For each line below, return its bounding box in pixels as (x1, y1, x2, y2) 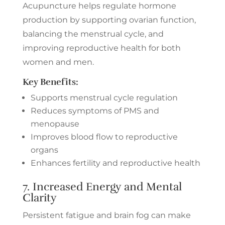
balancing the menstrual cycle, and (22, 29, 164, 39)
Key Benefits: (22, 76, 78, 87)
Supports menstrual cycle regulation (30, 92, 178, 102)
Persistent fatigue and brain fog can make (22, 210, 191, 220)
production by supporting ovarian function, (22, 15, 196, 25)
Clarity (22, 190, 57, 204)
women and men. (22, 57, 94, 67)
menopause (30, 119, 79, 129)
